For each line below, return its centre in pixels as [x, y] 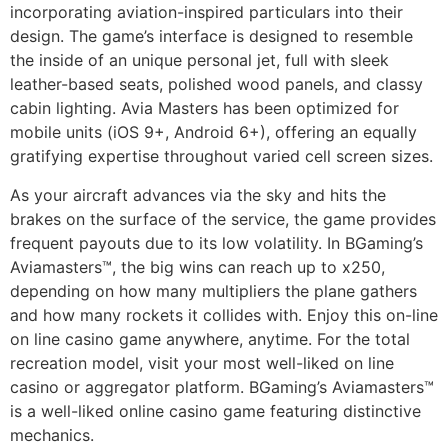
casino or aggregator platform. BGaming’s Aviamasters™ [222, 386]
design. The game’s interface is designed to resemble [211, 36]
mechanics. [52, 434]
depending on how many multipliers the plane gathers [213, 290]
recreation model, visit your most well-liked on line [202, 362]
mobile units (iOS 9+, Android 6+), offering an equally [213, 132]
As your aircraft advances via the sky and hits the [198, 194]
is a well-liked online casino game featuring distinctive [215, 410]
